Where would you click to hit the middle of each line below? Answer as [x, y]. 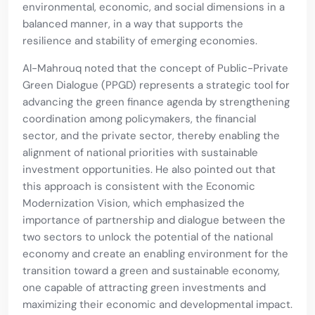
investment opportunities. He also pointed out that [149, 170]
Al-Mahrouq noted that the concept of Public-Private [155, 69]
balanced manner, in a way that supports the [133, 24]
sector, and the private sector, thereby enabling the [151, 136]
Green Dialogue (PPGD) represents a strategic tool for [156, 85]
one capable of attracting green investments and [144, 288]
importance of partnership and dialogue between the [154, 220]
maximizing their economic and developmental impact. [157, 305]
